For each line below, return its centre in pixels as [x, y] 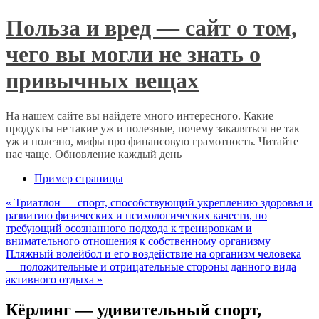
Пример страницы [79, 178]
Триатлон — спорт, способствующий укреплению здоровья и [162, 202]
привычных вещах [102, 81]
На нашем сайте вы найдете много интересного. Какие [140, 115]
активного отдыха [51, 279]
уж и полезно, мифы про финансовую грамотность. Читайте [152, 141]
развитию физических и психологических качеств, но [136, 215]
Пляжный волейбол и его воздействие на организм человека [153, 253]
